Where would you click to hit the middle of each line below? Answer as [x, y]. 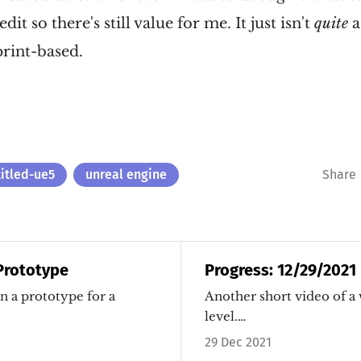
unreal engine [127, 174]
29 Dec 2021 [238, 342]
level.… [225, 316]
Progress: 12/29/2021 [280, 270]
